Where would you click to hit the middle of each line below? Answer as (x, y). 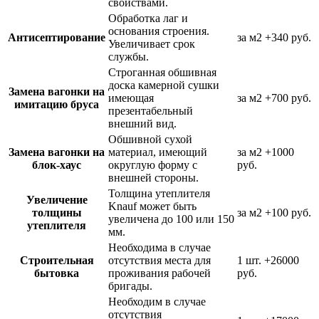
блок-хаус (57, 164)
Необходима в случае (159, 247)
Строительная (57, 260)
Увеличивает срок (152, 43)
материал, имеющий (158, 152)
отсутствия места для (159, 260)
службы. (129, 56)
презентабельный (151, 110)
